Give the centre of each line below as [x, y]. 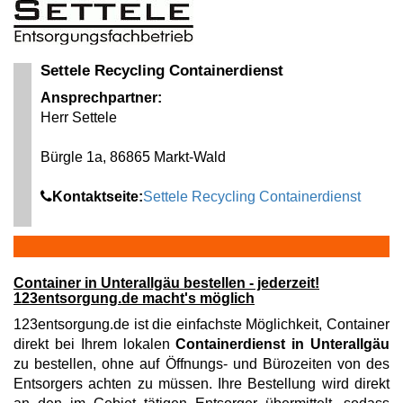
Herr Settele [79, 117]
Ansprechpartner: [101, 97]
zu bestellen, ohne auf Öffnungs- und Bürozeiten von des [201, 363]
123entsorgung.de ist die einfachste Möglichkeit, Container [201, 324]
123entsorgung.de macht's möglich [134, 298]
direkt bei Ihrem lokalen [95, 344]
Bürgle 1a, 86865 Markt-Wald [133, 157]
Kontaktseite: [98, 196]
